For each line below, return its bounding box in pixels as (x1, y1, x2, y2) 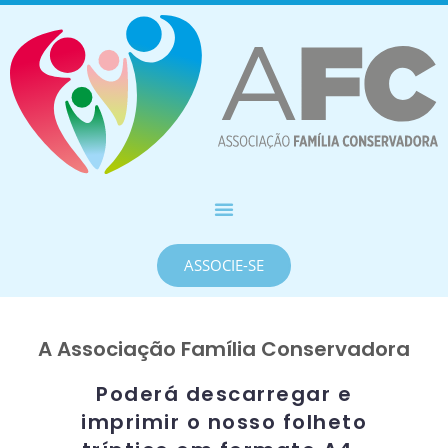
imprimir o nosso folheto (81, 407, 367, 436)
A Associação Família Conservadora (38, 334, 410, 363)
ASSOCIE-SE (184, 254, 264, 275)
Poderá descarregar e (96, 379, 352, 408)
